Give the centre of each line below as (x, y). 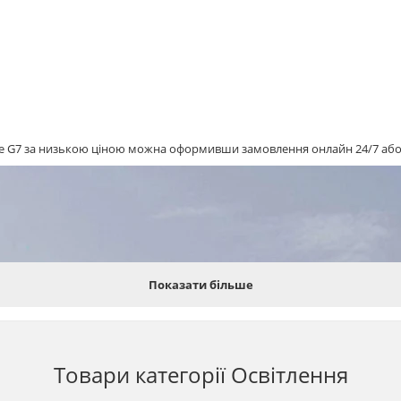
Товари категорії (142, 374)
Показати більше (200, 284)
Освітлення (289, 374)
